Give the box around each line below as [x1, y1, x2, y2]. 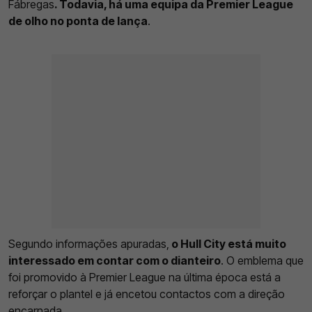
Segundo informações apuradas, [8, 236, 169, 251]
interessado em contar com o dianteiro [8, 253, 221, 267]
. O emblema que [221, 253, 304, 267]
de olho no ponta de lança [8, 13, 148, 28]
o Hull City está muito [169, 236, 286, 251]
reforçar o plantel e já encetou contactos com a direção [8, 286, 285, 301]
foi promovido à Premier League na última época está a [8, 270, 281, 284]
